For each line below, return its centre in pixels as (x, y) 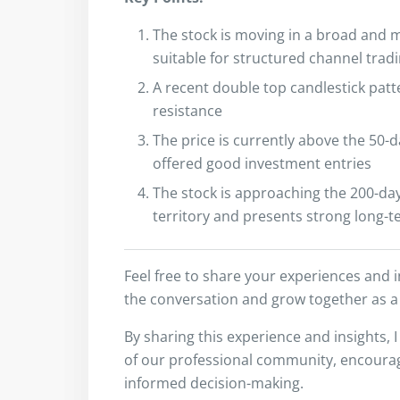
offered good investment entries (262, 163)
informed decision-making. (214, 383)
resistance (187, 110)
